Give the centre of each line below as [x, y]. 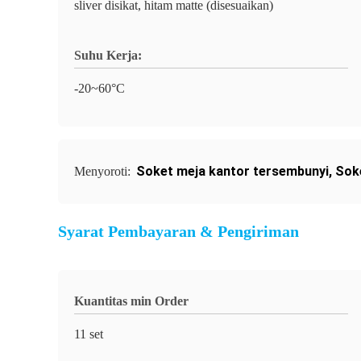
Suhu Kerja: [108, 55]
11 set [89, 334]
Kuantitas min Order [131, 301]
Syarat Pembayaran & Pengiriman [178, 231]
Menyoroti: [104, 171]
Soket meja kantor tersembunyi [232, 171]
